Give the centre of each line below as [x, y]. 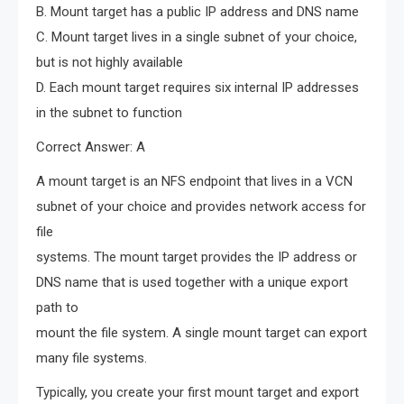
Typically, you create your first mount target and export [197, 393]
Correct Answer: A [91, 147]
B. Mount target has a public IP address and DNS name [197, 12]
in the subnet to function [109, 113]
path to [57, 308]
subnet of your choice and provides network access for [201, 207]
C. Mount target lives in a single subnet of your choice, [197, 37]
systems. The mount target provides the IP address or [197, 257]
